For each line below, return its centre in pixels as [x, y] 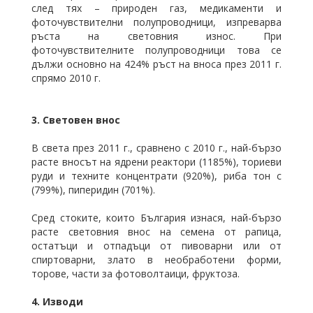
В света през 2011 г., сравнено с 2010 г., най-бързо [156, 148]
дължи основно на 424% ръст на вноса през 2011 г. [156, 64]
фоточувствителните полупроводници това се [156, 50]
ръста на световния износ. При [156, 36]
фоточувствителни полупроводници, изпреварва [156, 22]
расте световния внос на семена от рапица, [156, 232]
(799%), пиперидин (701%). [93, 190]
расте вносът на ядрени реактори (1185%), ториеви [156, 162]
